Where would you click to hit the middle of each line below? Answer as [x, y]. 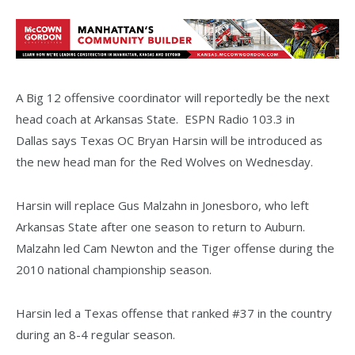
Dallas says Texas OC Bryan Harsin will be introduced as [169, 140]
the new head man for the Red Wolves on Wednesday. [164, 161]
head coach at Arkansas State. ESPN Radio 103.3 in [155, 118]
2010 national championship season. [114, 269]
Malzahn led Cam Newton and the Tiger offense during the [175, 248]
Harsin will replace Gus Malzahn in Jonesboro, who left [162, 205]
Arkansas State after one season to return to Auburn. [162, 226]
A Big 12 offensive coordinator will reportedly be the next [173, 97]
